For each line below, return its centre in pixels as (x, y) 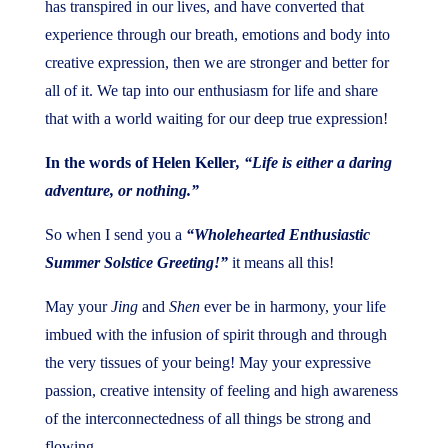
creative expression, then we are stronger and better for (216, 62)
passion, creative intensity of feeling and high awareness (221, 390)
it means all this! (282, 262)
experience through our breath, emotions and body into (217, 34)
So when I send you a (115, 234)
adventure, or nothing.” (121, 190)
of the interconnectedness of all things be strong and (207, 418)
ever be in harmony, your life (292, 306)
